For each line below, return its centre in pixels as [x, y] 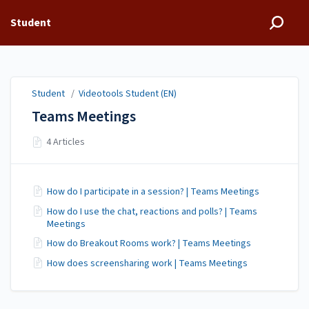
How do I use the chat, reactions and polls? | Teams [152, 211]
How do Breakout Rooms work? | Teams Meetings [149, 243]
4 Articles [66, 142]
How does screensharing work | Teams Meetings [147, 263]
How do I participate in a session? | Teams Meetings [153, 192]
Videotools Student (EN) [128, 94]
